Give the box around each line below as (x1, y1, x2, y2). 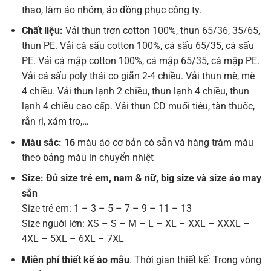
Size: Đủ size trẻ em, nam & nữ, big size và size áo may (21, 172, 261, 184)
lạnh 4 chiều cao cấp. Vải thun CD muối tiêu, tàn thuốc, (21, 100, 255, 113)
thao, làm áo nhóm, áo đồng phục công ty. (21, 4, 201, 16)
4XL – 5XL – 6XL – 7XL (21, 233, 124, 245)
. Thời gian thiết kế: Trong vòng (129, 253, 261, 266)
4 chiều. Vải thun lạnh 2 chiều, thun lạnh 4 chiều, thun (21, 85, 249, 97)
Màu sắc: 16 (21, 136, 75, 148)
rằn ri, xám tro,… (21, 116, 89, 128)
